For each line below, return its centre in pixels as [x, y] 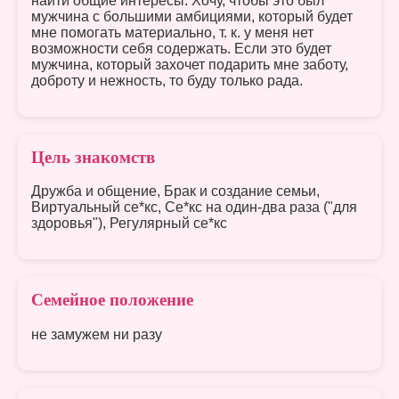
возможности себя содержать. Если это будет [181, 48]
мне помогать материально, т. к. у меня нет [172, 32]
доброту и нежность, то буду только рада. [167, 80]
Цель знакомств [93, 157]
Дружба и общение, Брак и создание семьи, [175, 191]
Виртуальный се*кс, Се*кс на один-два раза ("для [194, 208]
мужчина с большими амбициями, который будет [192, 16]
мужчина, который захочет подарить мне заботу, [190, 64]
